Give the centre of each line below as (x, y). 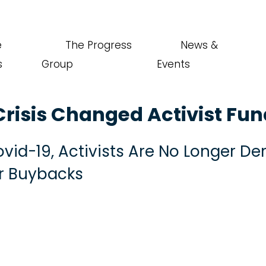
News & (199, 45)
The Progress (98, 45)
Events (174, 64)
